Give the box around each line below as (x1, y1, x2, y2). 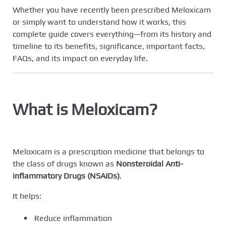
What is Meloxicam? (13, 100, 157, 119)
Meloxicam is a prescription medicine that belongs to (13, 147, 204, 157)
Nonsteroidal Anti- (116, 159, 183, 169)
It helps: (13, 191, 41, 201)
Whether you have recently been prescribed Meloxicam (13, 5, 211, 15)
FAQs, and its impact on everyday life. (13, 53, 148, 64)
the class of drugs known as (13, 159, 116, 169)
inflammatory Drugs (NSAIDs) (13, 171, 120, 181)
